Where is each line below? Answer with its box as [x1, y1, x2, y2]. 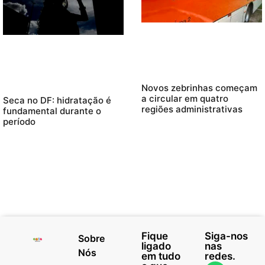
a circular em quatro [141, 93, 228, 105]
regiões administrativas [141, 104, 243, 115]
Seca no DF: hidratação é [3, 95, 111, 106]
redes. [205, 250, 235, 263]
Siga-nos [205, 230, 248, 243]
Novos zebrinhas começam [141, 82, 257, 94]
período [3, 116, 35, 128]
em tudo [141, 250, 180, 263]
